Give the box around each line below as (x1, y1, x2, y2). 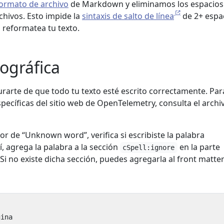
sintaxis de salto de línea (82, 10, 174, 21)
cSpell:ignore (122, 143, 175, 151)
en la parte (177, 141, 220, 152)
